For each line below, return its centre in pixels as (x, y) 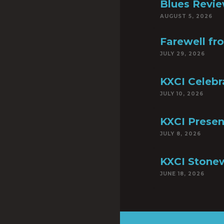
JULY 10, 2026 (182, 94)
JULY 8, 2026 (180, 134)
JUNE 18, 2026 (182, 174)
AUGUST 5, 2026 (186, 16)
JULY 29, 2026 (182, 54)
